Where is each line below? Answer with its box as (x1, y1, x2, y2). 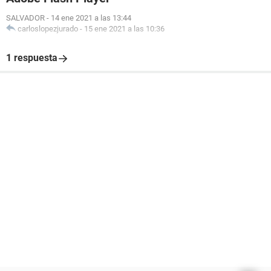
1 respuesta (6, 52, 57, 64)
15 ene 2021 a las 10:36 (84, 24, 165, 33)
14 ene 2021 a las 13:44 (51, 13, 131, 22)
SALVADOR (6, 13, 45, 22)
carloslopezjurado (18, 24, 78, 33)
